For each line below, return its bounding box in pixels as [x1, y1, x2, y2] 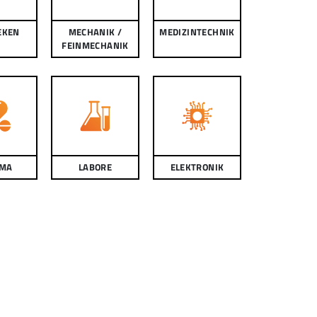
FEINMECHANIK [62, 38, 129, 52]
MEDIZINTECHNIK [159, 25, 235, 39]
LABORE [78, 160, 113, 174]
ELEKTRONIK [170, 160, 224, 174]
